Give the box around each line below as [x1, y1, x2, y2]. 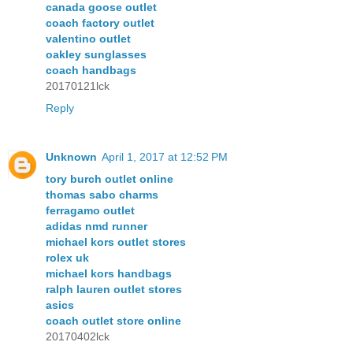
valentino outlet [46, 32, 131, 45]
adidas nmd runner [46, 219, 147, 232]
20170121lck [46, 79, 110, 92]
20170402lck [46, 329, 110, 343]
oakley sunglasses [46, 47, 147, 61]
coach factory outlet [46, 16, 154, 29]
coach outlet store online [46, 314, 181, 327]
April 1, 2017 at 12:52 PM [102, 150, 228, 163]
